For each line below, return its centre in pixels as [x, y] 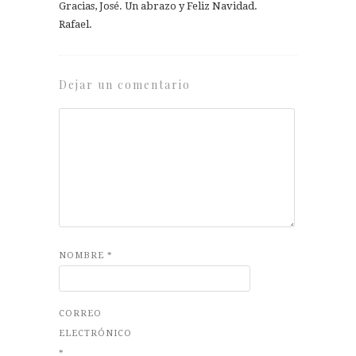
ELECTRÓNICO [95, 333]
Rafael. [75, 24]
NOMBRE [83, 255]
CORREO [80, 313]
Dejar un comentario [125, 84]
